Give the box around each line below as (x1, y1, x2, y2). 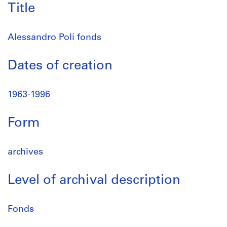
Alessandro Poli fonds (8, 33, 101, 43)
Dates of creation (8, 59, 112, 73)
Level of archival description (8, 174, 180, 187)
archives (8, 147, 43, 157)
